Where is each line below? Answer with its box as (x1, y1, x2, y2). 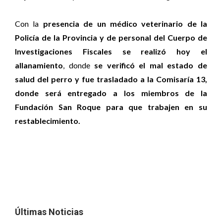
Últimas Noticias (15, 207, 83, 217)
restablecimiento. (15, 116, 80, 125)
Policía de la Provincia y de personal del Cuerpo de (15, 33, 207, 42)
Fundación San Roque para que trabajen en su (15, 102, 207, 111)
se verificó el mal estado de (94, 60, 208, 70)
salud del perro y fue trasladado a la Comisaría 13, (15, 74, 207, 84)
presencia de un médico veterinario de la (43, 19, 207, 28)
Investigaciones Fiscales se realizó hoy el (15, 47, 207, 56)
